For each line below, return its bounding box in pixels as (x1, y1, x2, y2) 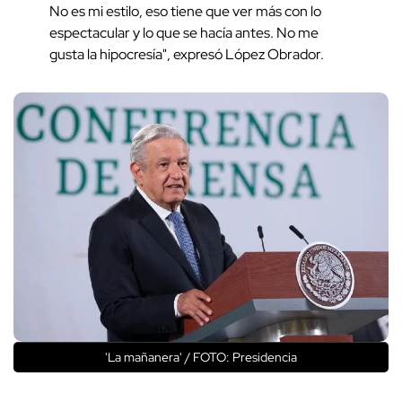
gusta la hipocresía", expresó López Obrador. (49, 45, 324, 65)
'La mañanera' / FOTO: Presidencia (105, 349, 297, 366)
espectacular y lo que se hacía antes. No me (49, 23, 319, 43)
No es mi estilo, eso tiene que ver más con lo (49, 2, 321, 22)
